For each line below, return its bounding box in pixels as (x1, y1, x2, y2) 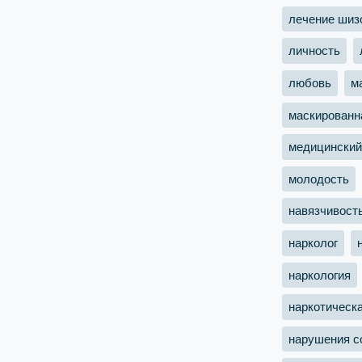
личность (288, 44, 340, 58)
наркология (288, 267, 351, 282)
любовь (288, 75, 331, 90)
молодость (288, 171, 349, 186)
